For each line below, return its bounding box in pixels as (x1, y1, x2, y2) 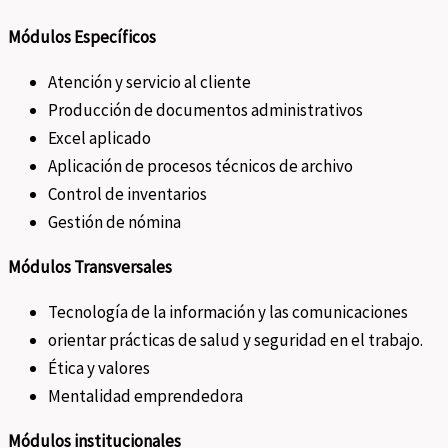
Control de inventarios (48, 182, 207, 205)
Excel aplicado (48, 126, 151, 149)
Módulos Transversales (8, 255, 172, 278)
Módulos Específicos (8, 25, 156, 48)
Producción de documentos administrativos (48, 98, 363, 121)
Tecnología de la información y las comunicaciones (48, 300, 408, 323)
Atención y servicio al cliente (48, 70, 251, 93)
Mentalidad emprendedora (48, 384, 243, 407)
